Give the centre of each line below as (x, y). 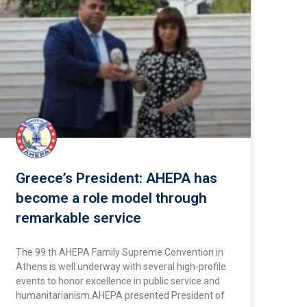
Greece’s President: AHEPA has (116, 178)
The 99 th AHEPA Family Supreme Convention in (119, 252)
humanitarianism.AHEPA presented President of (120, 295)
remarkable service (78, 218)
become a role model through (111, 198)
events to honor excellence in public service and (118, 281)
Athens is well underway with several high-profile (121, 266)
